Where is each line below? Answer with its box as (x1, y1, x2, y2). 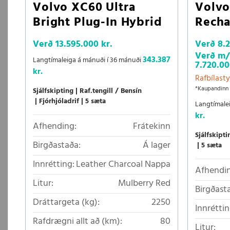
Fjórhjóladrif (39, 95, 79, 107)
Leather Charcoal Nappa (76, 157, 170, 172)
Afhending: (33, 119, 76, 134)
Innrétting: (33, 157, 74, 172)
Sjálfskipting (33, 85, 73, 97)
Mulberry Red (118, 176, 170, 191)
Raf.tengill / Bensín (80, 85, 142, 97)
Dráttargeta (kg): (33, 195, 100, 210)
